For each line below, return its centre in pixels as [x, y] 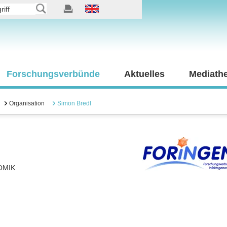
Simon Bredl [74, 103]
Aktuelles [144, 74]
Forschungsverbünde [53, 74]
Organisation [27, 103]
